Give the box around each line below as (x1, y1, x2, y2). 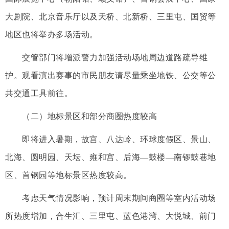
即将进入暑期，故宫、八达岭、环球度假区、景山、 (5, 134, 216, 144)
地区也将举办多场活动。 (5, 30, 98, 39)
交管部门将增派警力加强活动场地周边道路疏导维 (5, 53, 208, 62)
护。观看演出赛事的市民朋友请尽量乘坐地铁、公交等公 (5, 71, 216, 80)
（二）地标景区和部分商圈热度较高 (5, 111, 157, 121)
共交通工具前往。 (5, 88, 73, 98)
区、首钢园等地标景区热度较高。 (5, 170, 132, 179)
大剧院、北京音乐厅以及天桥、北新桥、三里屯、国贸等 (5, 12, 216, 21)
